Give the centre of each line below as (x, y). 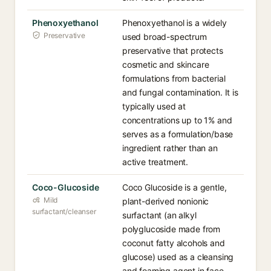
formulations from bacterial (174, 78)
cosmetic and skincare (166, 64)
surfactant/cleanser (64, 211)
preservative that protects (173, 51)
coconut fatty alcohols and (174, 243)
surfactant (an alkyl (159, 215)
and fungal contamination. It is (180, 92)
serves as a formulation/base (178, 134)
